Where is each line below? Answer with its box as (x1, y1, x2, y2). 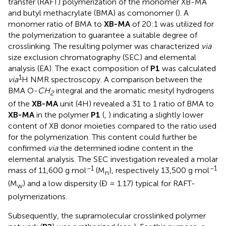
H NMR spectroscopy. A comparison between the (22, 74, 202, 84)
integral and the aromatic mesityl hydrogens (54, 85, 214, 95)
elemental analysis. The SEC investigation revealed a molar (8, 154, 218, 164)
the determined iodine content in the (58, 143, 193, 153)
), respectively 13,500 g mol (109, 165, 209, 175)
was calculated (160, 63, 216, 73)
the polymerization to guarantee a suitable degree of (8, 30, 197, 40)
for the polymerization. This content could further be (8, 132, 197, 142)
